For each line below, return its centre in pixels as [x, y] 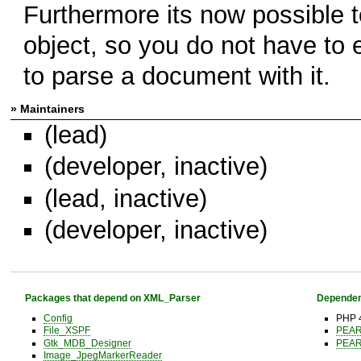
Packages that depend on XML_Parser [112, 297]
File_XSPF [66, 330]
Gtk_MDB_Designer [87, 342]
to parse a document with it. [176, 76]
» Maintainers [48, 108]
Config [58, 318]
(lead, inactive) [125, 198]
